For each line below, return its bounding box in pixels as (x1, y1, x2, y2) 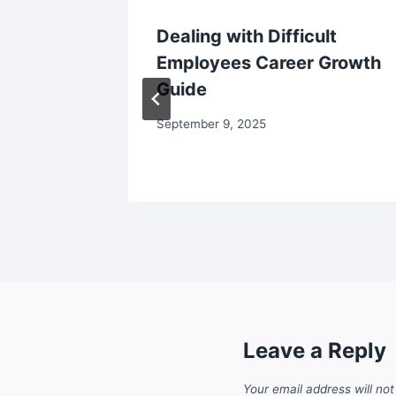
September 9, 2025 (156, 116, 266, 131)
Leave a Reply (243, 337, 386, 363)
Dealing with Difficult (156, 26, 337, 48)
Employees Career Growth (156, 52, 381, 74)
